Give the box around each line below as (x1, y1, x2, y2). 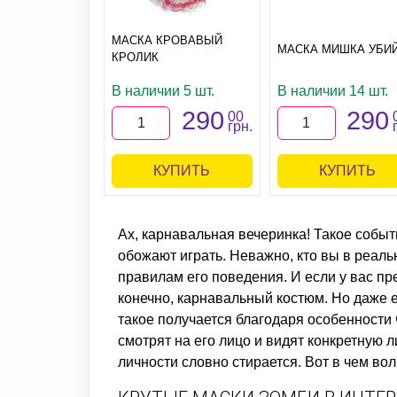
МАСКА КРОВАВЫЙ (112, 34, 222, 47)
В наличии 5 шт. (112, 83, 214, 98)
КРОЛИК (112, 51, 159, 64)
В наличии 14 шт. (276, 83, 388, 98)
